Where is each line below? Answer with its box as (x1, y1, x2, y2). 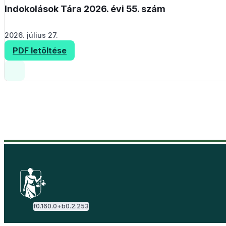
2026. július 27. (5, 31, 58, 40)
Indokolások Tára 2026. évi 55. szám (5, 4, 165, 15)
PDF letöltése (13, 45, 67, 56)
